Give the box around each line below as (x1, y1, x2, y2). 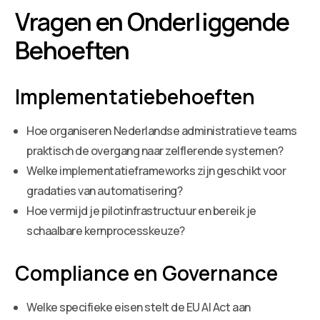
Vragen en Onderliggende (15, 4, 290, 38)
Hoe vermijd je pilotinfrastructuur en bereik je (26, 202, 256, 219)
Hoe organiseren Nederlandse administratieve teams (26, 122, 297, 139)
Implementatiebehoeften (15, 82, 256, 110)
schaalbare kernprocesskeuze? (26, 222, 185, 239)
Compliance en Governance (15, 259, 279, 286)
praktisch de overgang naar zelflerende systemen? (26, 142, 284, 159)
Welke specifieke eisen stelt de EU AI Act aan (26, 299, 251, 315)
